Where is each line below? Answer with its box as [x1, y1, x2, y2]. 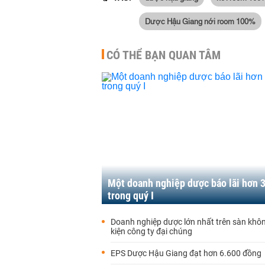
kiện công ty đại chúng [111, 227, 192, 236]
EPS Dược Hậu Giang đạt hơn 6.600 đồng [111, 248, 261, 258]
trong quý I [108, 189, 154, 202]
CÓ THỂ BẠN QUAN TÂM [106, 48, 221, 62]
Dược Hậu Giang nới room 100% [145, 15, 256, 26]
